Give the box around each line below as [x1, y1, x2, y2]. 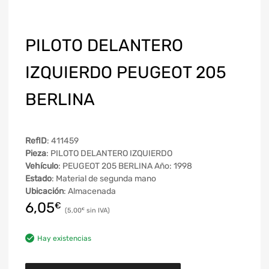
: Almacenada [64, 186, 116, 196]
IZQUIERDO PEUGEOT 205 [25, 62, 226, 82]
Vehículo [25, 161, 58, 171]
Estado [25, 174, 52, 184]
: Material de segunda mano [52, 174, 156, 184]
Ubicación [25, 186, 64, 196]
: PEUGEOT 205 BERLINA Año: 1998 [58, 161, 192, 171]
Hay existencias [37, 234, 91, 243]
